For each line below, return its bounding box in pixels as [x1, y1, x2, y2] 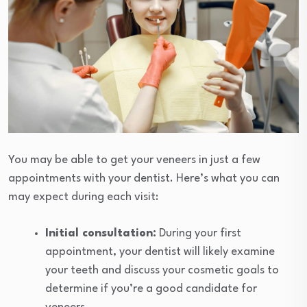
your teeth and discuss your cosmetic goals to [45, 265, 279, 277]
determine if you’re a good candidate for [45, 283, 257, 295]
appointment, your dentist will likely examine [45, 246, 275, 258]
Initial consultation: [45, 228, 156, 240]
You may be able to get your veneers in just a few [8, 154, 260, 167]
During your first [156, 228, 241, 240]
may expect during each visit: [8, 191, 158, 204]
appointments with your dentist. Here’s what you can [8, 173, 280, 185]
